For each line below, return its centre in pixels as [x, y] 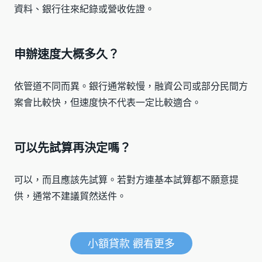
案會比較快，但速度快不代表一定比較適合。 [108, 102]
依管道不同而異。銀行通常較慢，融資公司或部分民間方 [131, 86]
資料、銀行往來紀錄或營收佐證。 [84, 8]
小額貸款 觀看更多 [131, 243]
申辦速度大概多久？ [67, 54]
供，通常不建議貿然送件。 [70, 196]
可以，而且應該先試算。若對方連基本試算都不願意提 [126, 179]
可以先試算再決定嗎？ [73, 147]
